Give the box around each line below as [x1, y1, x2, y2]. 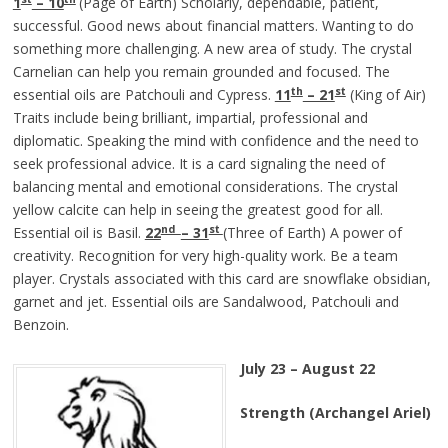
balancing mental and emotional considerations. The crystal [12, 177, 398, 197]
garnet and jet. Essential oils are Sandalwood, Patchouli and [12, 292, 399, 312]
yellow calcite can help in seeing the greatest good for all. [12, 200, 383, 220]
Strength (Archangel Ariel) [239, 403, 431, 423]
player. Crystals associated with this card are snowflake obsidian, [12, 269, 431, 289]
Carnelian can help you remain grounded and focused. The [12, 62, 390, 82]
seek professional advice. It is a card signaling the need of [12, 154, 385, 174]
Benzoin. [12, 315, 69, 335]
